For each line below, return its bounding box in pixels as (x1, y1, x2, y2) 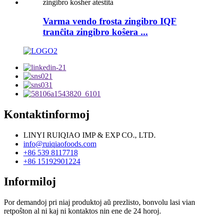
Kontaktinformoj (4, 108, 90, 121)
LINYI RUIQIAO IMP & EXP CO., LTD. (23, 130, 156, 139)
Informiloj (4, 175, 56, 188)
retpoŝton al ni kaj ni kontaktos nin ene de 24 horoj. (4, 207, 161, 216)
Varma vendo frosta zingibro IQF (43, 16, 177, 26)
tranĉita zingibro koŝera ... (43, 26, 148, 37)
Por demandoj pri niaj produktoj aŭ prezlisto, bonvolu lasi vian (4, 198, 195, 207)
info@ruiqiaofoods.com (23, 139, 96, 148)
